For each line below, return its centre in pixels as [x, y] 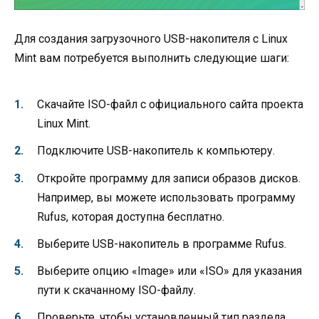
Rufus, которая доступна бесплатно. [131, 216]
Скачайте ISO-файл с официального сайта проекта [170, 105]
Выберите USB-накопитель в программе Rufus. [162, 244]
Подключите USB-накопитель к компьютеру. [156, 151]
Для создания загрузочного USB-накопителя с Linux [151, 38]
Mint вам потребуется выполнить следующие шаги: [152, 58]
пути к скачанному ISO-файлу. [116, 290]
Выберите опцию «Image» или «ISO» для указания [169, 271]
